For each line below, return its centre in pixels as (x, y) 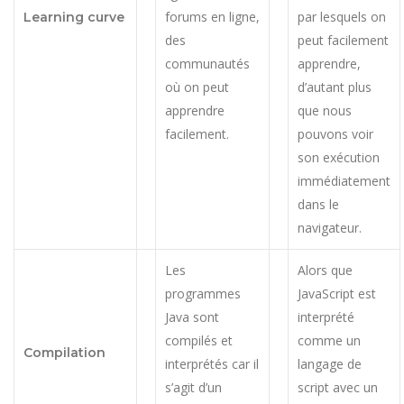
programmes (203, 293)
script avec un (338, 387)
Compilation (64, 352)
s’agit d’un (193, 387)
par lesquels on (342, 16)
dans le (318, 204)
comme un (329, 340)
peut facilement (343, 40)
